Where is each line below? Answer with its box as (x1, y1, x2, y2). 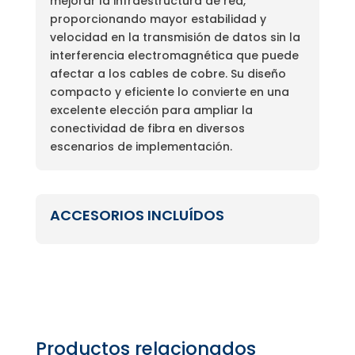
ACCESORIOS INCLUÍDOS (49, 204, 224, 225)
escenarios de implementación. (49, 138, 232, 155)
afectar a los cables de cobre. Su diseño (49, 65, 286, 82)
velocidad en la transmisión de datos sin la (49, 29, 300, 45)
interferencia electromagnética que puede (49, 47, 299, 63)
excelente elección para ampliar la (49, 101, 253, 118)
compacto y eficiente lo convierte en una (49, 83, 289, 100)
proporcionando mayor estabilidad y (49, 10, 266, 27)
